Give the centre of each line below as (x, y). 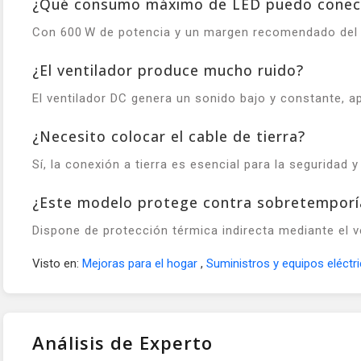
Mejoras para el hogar (141, 263)
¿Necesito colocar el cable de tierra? (169, 136)
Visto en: (57, 263)
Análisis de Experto (122, 342)
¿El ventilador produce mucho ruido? (168, 70)
